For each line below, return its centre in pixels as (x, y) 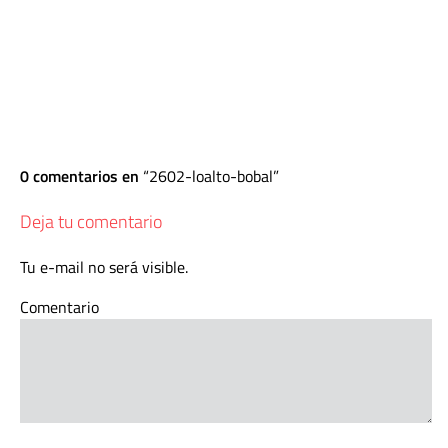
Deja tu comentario (91, 221)
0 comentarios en (81, 176)
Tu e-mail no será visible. (104, 267)
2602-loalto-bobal (211, 176)
